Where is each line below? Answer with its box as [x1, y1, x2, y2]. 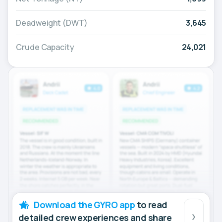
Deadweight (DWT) [16, 17, 88, 29]
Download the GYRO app [34, 198, 135, 211]
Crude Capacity [16, 42, 74, 53]
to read [135, 198, 167, 211]
